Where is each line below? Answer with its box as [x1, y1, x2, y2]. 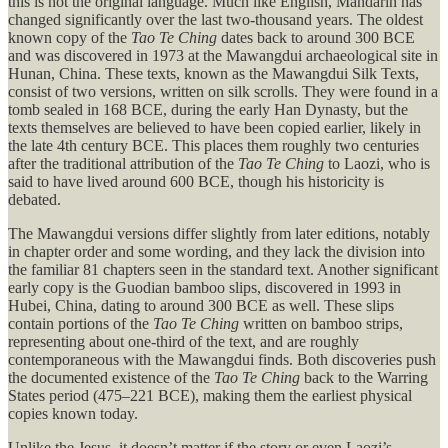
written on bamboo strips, [239, 315, 403, 333]
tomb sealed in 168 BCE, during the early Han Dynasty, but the [8, 101, 408, 119]
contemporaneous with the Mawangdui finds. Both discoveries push [8, 351, 436, 369]
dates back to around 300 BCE [217, 29, 415, 47]
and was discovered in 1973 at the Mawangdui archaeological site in [8, 47, 438, 65]
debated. [8, 191, 61, 209]
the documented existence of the [8, 369, 214, 387]
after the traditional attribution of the [8, 155, 238, 173]
